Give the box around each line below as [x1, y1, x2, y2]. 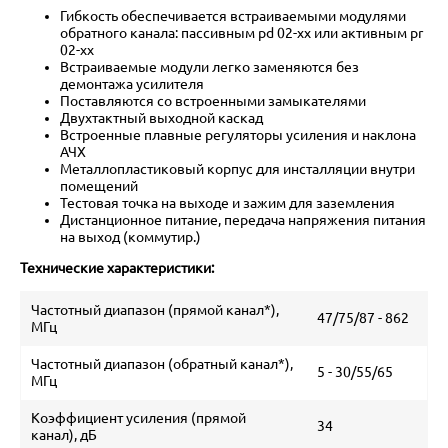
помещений [60, 177, 138, 194]
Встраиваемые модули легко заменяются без [60, 58, 359, 75]
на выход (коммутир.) [60, 228, 201, 245]
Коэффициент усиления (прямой [31, 409, 246, 426]
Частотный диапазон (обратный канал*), [31, 355, 293, 372]
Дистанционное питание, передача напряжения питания [60, 211, 426, 228]
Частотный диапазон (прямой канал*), [31, 301, 279, 318]
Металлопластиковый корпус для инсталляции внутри [60, 160, 415, 177]
